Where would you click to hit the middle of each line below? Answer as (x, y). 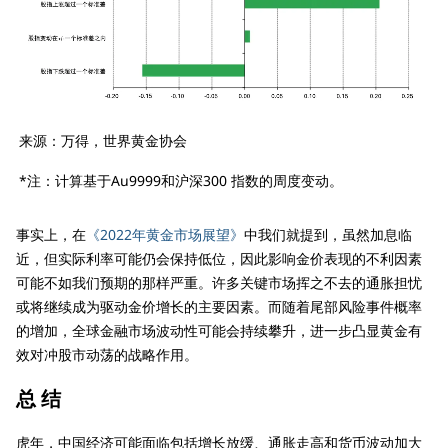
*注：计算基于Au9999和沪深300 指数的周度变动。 (181, 181)
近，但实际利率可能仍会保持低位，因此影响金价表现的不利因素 (219, 259)
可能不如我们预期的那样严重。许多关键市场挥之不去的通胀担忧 (219, 283)
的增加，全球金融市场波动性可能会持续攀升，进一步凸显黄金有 (219, 331)
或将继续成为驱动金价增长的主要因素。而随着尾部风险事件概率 (219, 307)
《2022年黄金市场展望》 (165, 235)
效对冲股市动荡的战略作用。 (107, 355)
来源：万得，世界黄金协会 (103, 141)
